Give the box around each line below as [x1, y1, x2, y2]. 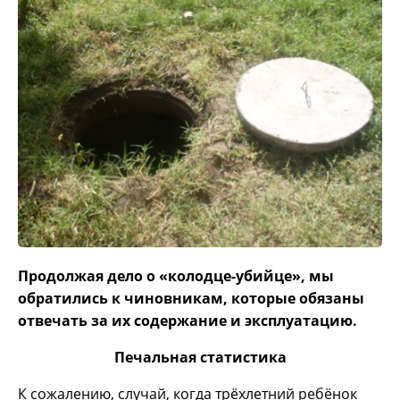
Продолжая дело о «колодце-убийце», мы [18, 266, 334, 287]
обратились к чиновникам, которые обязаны [18, 288, 364, 309]
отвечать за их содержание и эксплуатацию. [18, 311, 357, 331]
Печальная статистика [113, 347, 287, 368]
